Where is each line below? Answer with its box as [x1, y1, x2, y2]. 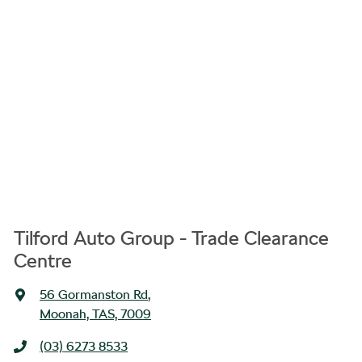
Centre [14, 248, 72, 272]
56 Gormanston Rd [40, 286, 148, 302]
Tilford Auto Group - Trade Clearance [14, 225, 329, 250]
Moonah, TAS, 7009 [40, 305, 151, 322]
